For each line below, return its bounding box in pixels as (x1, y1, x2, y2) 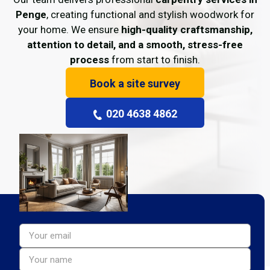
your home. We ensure (17, 24, 121, 36)
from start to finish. (109, 54, 200, 66)
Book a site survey (90, 77, 180, 90)
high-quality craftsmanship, (121, 24, 253, 36)
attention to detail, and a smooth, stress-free (27, 39, 243, 51)
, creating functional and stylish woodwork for (46, 8, 254, 20)
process (70, 54, 109, 66)
